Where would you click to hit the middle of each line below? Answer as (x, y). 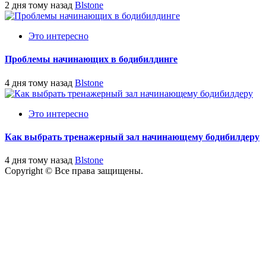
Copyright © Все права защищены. (74, 171)
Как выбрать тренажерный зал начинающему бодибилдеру (132, 137)
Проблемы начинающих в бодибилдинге (91, 59)
